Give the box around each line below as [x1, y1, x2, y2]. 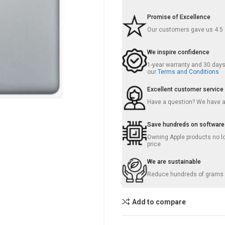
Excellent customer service [147, 86, 224, 93]
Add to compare [132, 197, 186, 206]
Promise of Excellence [147, 14, 211, 21]
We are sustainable [147, 158, 201, 165]
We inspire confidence [147, 49, 210, 56]
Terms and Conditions [158, 68, 219, 75]
